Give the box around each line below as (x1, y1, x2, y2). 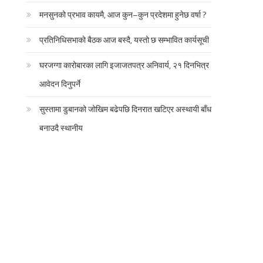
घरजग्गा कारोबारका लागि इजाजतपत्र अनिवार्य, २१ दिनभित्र (39, 58, 210, 71)
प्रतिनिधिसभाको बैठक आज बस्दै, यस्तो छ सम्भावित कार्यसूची (39, 33, 210, 46)
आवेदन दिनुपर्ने (39, 77, 81, 90)
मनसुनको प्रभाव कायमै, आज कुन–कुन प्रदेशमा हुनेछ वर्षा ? (39, 8, 207, 21)
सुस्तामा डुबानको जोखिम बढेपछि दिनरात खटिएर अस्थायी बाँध (39, 102, 212, 115)
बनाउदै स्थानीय (39, 121, 83, 134)
